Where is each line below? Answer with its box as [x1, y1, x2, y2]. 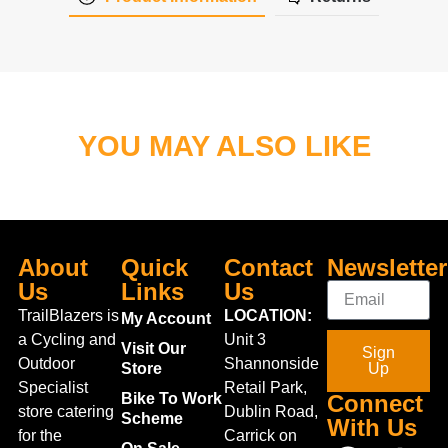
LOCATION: [224, 306, 312, 324]
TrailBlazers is [17, 306, 119, 324]
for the [17, 426, 62, 444]
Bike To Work [120, 389, 222, 407]
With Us [327, 413, 418, 441]
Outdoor [17, 354, 75, 372]
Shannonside [224, 354, 319, 372]
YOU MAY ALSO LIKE [77, 129, 371, 162]
